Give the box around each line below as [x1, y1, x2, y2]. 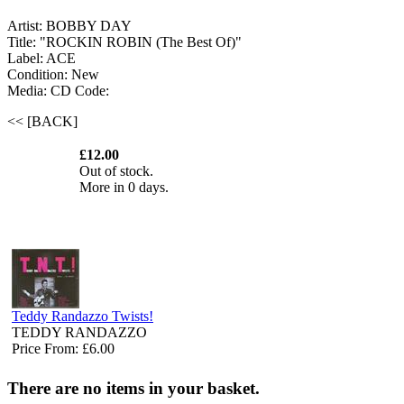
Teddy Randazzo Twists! [12, 308, 153, 324]
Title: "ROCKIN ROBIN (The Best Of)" [7, 34, 242, 50]
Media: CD [7, 83, 75, 99]
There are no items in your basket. [7, 378, 260, 398]
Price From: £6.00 [12, 340, 115, 356]
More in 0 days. [79, 179, 169, 196]
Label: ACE [7, 50, 76, 67]
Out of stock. [79, 163, 153, 179]
